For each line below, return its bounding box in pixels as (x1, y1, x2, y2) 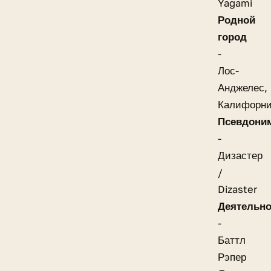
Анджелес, (218, 82, 267, 94)
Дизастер (218, 149, 263, 162)
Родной (218, 14, 255, 27)
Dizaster (218, 183, 257, 196)
